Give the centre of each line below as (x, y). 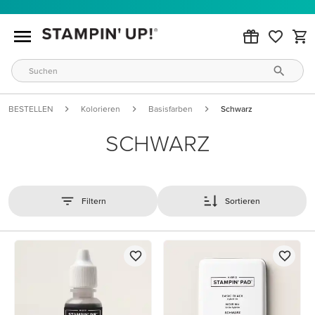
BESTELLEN (31, 109)
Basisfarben (171, 109)
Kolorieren (101, 109)
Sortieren (243, 201)
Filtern (94, 201)
